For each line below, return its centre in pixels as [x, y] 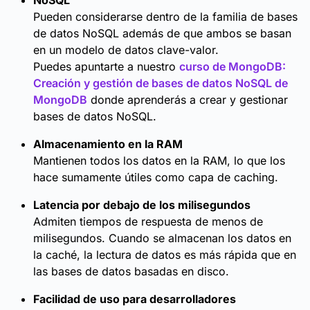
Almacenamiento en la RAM [108, 144]
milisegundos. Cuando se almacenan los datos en [162, 238]
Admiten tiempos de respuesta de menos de [148, 221]
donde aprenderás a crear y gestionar [188, 100]
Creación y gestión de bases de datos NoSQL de [161, 83]
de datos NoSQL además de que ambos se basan [162, 33]
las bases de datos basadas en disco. [131, 271]
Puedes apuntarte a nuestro [106, 66]
